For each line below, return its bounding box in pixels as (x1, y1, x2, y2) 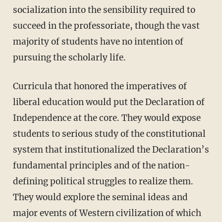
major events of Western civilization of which (12, 208, 201, 219)
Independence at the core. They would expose (12, 112, 201, 124)
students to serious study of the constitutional (12, 128, 206, 140)
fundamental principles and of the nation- (12, 160, 190, 171)
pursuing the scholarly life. (12, 52, 126, 63)
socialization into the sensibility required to (12, 4, 195, 16)
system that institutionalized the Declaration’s (12, 144, 209, 156)
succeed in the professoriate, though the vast (12, 20, 200, 32)
